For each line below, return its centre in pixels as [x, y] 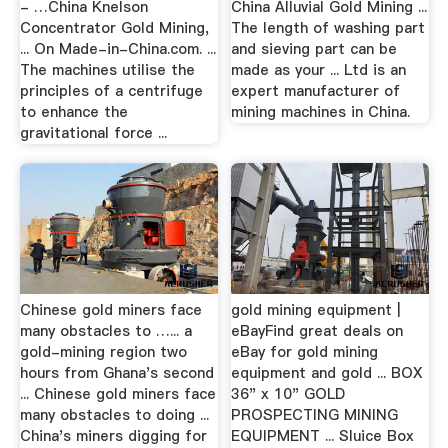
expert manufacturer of [316, 90]
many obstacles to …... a [105, 330]
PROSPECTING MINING [315, 414]
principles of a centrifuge [111, 90]
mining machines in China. [321, 111]
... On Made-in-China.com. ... [117, 48]
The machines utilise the [107, 69]
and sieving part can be [314, 48]
